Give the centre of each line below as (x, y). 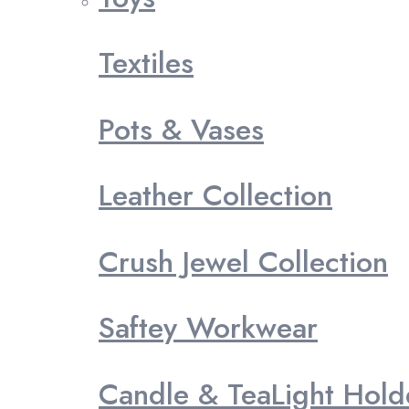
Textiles (146, 63)
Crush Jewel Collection (243, 262)
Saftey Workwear (208, 328)
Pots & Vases (181, 129)
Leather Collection (215, 196)
